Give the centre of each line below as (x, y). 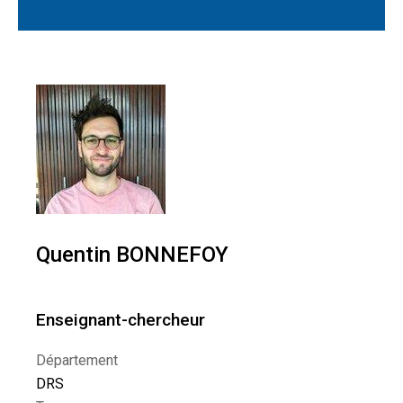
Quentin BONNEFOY (132, 255)
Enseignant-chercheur (121, 320)
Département (77, 360)
